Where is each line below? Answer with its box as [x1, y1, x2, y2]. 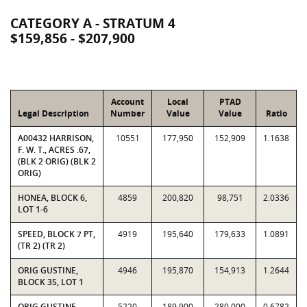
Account [111, 96, 144, 108]
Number [110, 108, 145, 119]
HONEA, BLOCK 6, [18, 192, 87, 204]
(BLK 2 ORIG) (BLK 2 [18, 156, 96, 167]
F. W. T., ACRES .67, [18, 144, 90, 156]
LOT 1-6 [18, 204, 48, 215]
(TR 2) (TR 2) [18, 240, 65, 251]
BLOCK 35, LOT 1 [18, 276, 84, 288]
